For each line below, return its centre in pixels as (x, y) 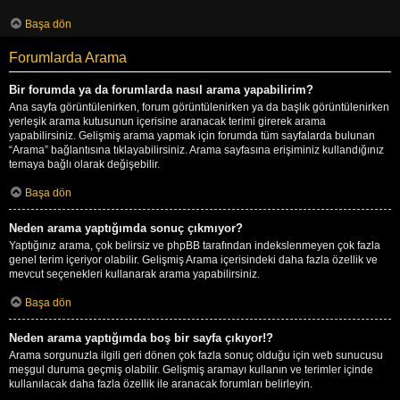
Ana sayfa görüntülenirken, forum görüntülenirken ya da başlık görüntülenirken (199, 107)
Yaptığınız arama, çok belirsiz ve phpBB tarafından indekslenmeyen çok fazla (195, 245)
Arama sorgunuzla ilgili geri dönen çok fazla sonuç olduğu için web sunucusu (196, 355)
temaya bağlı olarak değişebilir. (84, 164)
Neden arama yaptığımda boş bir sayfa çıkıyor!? (141, 337)
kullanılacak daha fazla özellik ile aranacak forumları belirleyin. (161, 383)
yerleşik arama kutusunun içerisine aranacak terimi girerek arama (167, 121)
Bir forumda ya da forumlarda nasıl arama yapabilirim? (161, 89)
